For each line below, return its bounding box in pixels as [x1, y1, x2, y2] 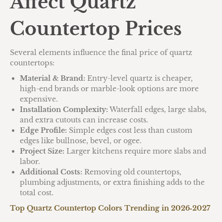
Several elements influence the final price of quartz [10, 48, 192, 57]
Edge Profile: [20, 126, 67, 135]
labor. [20, 157, 40, 166]
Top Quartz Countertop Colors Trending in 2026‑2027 [10, 204, 210, 213]
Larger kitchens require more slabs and [64, 147, 206, 156]
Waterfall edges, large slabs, [108, 105, 207, 114]
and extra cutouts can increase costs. [20, 115, 148, 124]
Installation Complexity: [20, 105, 108, 114]
